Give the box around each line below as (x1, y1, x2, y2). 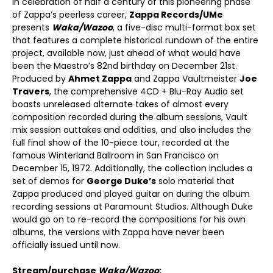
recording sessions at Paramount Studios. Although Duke (12, 200, 253, 213)
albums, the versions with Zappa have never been (12, 226, 224, 238)
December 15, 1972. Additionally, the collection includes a (12, 162, 252, 174)
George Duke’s (87, 175, 156, 187)
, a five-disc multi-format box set (113, 21, 256, 34)
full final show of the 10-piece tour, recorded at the (12, 136, 230, 149)
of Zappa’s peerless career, (12, 9, 129, 21)
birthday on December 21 (118, 60, 227, 72)
